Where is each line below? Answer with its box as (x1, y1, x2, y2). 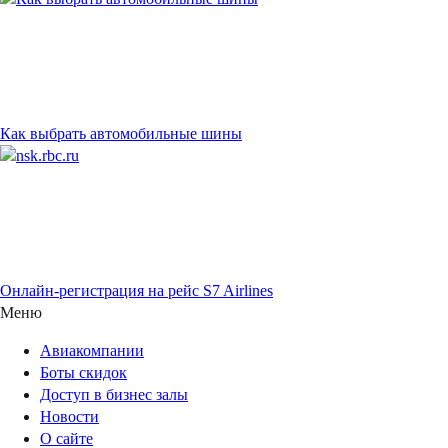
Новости (40, 408, 99, 426)
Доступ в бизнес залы (40, 386, 188, 404)
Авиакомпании (40, 342, 144, 360)
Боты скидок (40, 364, 127, 382)
